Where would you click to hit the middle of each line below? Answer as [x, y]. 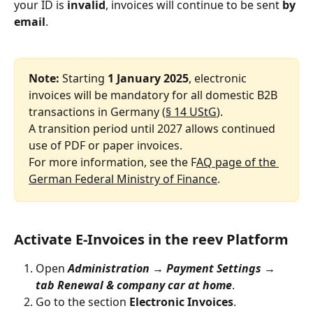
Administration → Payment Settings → [173, 268]
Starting [85, 79]
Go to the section [82, 301]
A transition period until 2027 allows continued [153, 129]
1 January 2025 [148, 79]
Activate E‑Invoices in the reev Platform [151, 239]
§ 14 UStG [191, 112]
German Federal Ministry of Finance [123, 179]
